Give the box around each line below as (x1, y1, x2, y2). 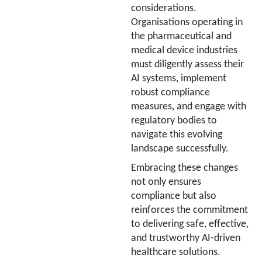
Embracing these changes (131, 163, 238, 173)
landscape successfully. (131, 143, 229, 154)
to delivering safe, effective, (131, 219, 249, 229)
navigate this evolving (131, 129, 222, 140)
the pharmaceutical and (131, 31, 232, 42)
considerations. (131, 3, 196, 13)
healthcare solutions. (131, 247, 220, 257)
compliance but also (131, 191, 216, 201)
